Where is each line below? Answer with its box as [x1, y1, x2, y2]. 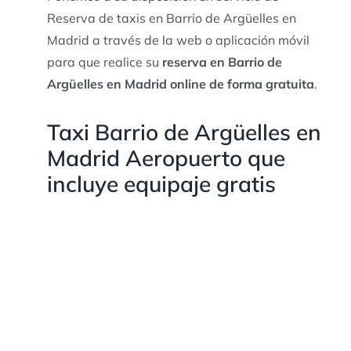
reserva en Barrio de [161, 53, 282, 70]
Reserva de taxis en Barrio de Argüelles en [46, 9, 296, 26]
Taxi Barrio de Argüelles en [46, 118, 321, 146]
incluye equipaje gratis [46, 169, 276, 197]
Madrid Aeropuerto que [46, 143, 285, 172]
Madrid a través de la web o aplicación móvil [46, 31, 309, 48]
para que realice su [46, 53, 162, 70]
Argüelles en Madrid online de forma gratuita [46, 75, 314, 92]
